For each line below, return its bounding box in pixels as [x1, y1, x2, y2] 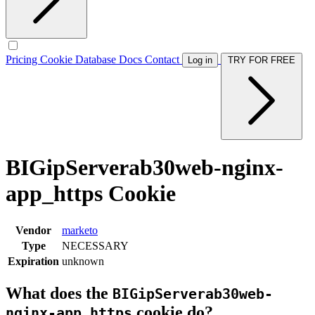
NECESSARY [62, 239, 129, 252]
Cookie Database [40, 53, 119, 65]
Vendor [15, 224, 51, 236]
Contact [145, 53, 182, 65]
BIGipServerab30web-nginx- [6, 155, 283, 181]
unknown [62, 255, 104, 267]
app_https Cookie [6, 181, 176, 207]
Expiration [8, 255, 59, 267]
